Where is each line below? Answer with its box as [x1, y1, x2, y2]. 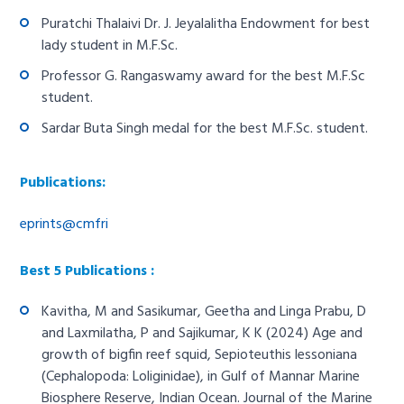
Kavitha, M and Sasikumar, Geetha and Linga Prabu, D [41, 300, 367, 325]
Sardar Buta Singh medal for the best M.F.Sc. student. [41, 117, 369, 142]
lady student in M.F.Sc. [41, 34, 179, 59]
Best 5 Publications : [20, 260, 155, 284]
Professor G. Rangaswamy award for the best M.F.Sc [41, 65, 366, 89]
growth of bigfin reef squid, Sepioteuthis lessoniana [41, 344, 358, 368]
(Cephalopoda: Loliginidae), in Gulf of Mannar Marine [41, 365, 361, 390]
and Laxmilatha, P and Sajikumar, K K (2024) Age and [41, 322, 363, 346]
